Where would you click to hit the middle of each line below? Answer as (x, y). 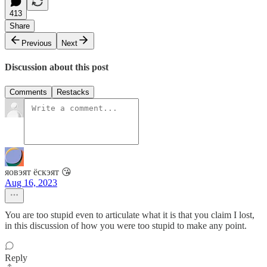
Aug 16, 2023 (31, 182)
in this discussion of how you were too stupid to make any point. (126, 225)
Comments (28, 92)
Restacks (73, 92)
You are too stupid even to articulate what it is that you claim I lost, (130, 215)
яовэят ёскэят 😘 (38, 172)
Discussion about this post (57, 67)
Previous (37, 44)
